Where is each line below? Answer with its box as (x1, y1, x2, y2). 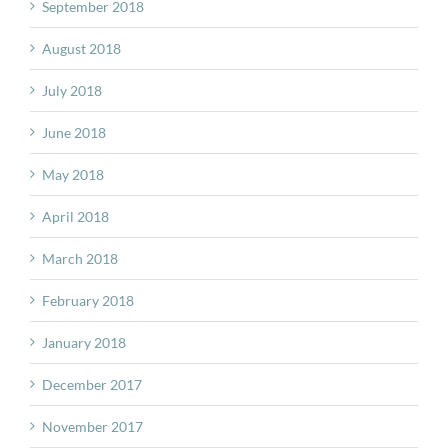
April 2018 (42, 208, 109, 226)
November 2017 (42, 418, 143, 436)
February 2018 (42, 292, 134, 310)
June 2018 (42, 124, 106, 142)
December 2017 (42, 376, 142, 394)
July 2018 (42, 82, 102, 100)
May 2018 (42, 166, 104, 184)
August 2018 (42, 40, 121, 58)
